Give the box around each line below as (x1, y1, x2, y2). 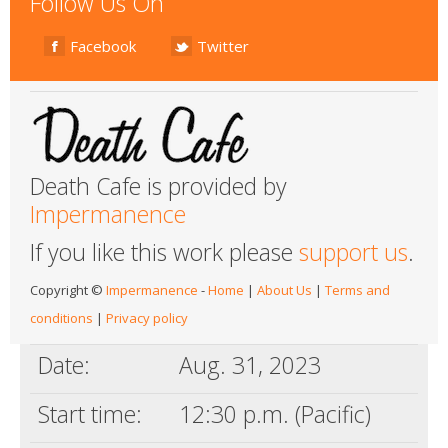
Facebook (70, 36, 136, 56)
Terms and (325, 281, 390, 299)
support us (299, 236, 408, 268)
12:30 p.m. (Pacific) (179, 398, 371, 430)
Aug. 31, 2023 (179, 349, 321, 381)
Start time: (38, 398, 142, 430)
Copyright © (30, 281, 106, 299)
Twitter (197, 36, 249, 56)
